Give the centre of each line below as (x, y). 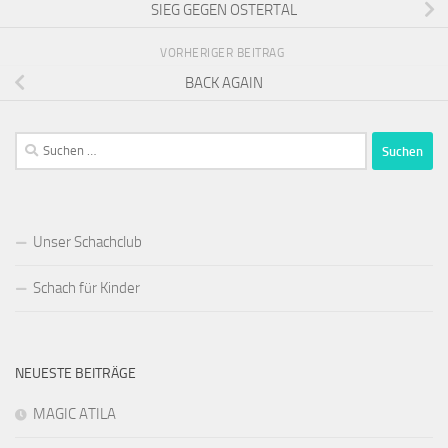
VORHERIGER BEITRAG (224, 53)
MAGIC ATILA (74, 414)
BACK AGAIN (224, 82)
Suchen (37, 143)
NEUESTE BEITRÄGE (75, 374)
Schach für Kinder (86, 288)
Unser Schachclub (87, 242)
